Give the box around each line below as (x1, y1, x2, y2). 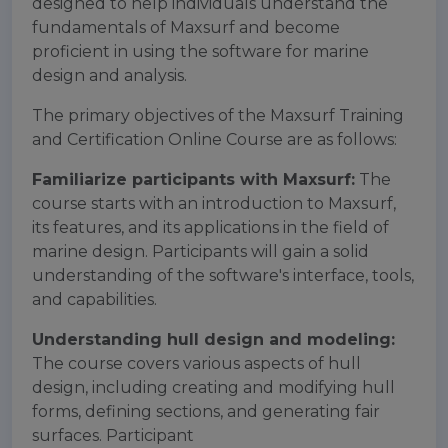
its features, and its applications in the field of (32, 218, 389, 237)
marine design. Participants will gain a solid (32, 242, 369, 261)
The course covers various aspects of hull (32, 354, 361, 373)
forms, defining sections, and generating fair (32, 402, 380, 421)
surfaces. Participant (32, 426, 194, 445)
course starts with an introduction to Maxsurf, (32, 194, 396, 213)
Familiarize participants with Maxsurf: (32, 170, 355, 189)
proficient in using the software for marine (32, 42, 369, 61)
